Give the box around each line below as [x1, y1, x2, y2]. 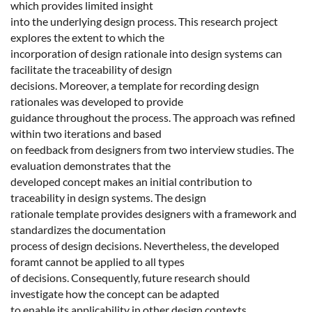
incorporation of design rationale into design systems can [10, 47, 282, 61]
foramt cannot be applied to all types [10, 255, 185, 269]
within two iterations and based [10, 127, 162, 141]
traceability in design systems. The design [10, 191, 206, 205]
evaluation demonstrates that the [10, 159, 171, 173]
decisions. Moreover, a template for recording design [10, 79, 259, 93]
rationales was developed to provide [10, 95, 183, 109]
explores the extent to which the [10, 31, 164, 45]
